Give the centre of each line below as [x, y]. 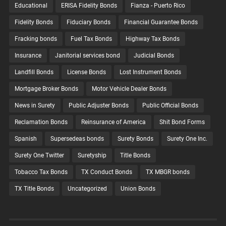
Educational [31, 6]
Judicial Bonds [154, 56]
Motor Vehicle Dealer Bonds [129, 89]
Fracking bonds [36, 39]
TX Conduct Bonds [106, 172]
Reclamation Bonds [41, 122]
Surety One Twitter [39, 156]
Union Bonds [138, 189]
